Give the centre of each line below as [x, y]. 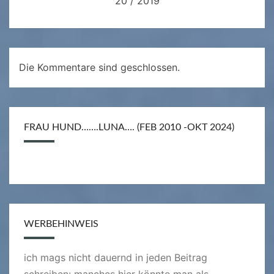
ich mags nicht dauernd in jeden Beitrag [116, 258]
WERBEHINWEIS [61, 224]
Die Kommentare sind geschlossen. [99, 68]
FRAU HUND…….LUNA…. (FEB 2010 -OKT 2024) [129, 128]
